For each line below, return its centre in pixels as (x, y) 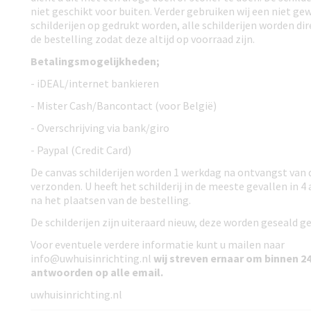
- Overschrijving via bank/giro (100, 128)
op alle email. (128, 272)
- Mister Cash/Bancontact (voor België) (124, 106)
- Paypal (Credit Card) (81, 150)
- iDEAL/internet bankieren (95, 83)
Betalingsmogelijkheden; (95, 61)
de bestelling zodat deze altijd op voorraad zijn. (143, 39)
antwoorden (62, 272)
